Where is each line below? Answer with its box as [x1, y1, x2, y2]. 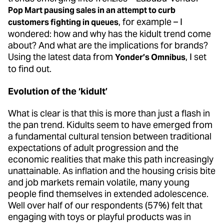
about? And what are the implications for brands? [8, 39, 208, 51]
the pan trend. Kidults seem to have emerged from [8, 119, 212, 131]
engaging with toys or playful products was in [8, 211, 191, 223]
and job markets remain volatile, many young [8, 176, 189, 188]
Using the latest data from [8, 51, 113, 63]
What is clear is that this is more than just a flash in [8, 107, 210, 119]
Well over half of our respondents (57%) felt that [8, 199, 202, 211]
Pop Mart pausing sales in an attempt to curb [8, 5, 175, 16]
